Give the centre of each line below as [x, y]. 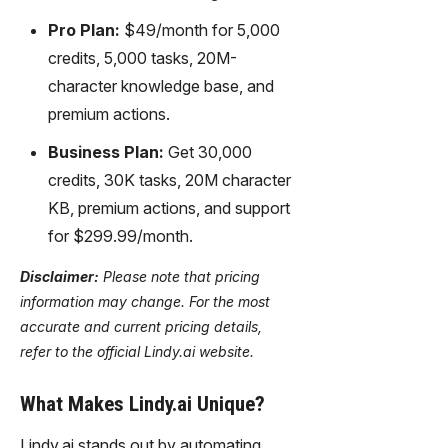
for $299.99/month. [120, 235]
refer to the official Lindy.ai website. [137, 351]
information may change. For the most [145, 301]
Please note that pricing [179, 276]
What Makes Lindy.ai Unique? [142, 403]
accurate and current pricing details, [141, 326]
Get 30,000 [208, 151]
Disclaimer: [59, 276]
